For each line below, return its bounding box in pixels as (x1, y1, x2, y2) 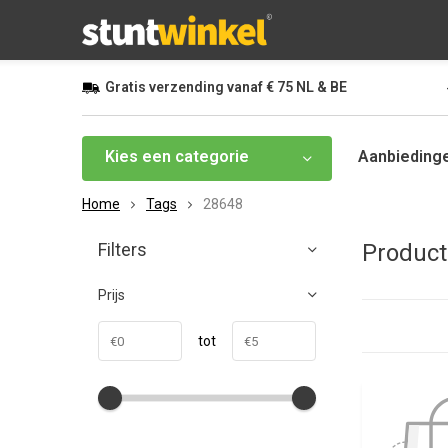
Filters (98, 239, 147, 260)
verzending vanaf (146, 79, 266, 95)
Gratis (105, 79, 146, 95)
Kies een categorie (105, 147, 249, 166)
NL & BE (293, 79, 347, 95)
